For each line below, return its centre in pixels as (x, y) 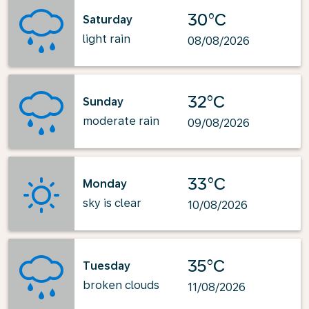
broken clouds (121, 285)
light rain (107, 39)
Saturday (108, 19)
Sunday (103, 101)
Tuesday (107, 266)
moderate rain (121, 121)
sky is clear (112, 203)
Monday (105, 183)
